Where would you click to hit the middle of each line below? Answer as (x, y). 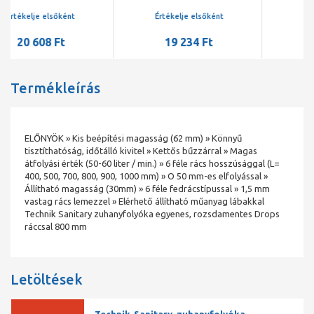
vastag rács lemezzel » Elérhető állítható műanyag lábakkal (144, 202)
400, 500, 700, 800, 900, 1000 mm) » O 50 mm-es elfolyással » (146, 176)
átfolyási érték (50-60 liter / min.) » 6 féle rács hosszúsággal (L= (152, 164)
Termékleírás (55, 88)
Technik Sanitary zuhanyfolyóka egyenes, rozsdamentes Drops (152, 214)
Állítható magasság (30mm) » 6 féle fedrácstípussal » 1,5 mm (147, 189)
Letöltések (47, 279)
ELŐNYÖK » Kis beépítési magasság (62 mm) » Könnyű (133, 138)
